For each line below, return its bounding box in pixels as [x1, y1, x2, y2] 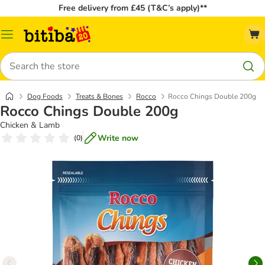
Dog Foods [27, 92, 63, 101]
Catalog [7, 33, 35, 44]
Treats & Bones [76, 92, 123, 101]
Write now [98, 132, 138, 144]
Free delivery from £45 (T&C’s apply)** [58, 2, 207, 14]
